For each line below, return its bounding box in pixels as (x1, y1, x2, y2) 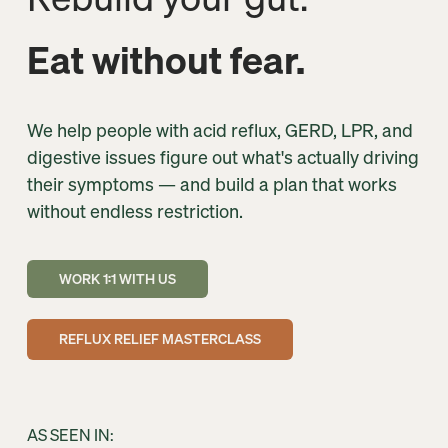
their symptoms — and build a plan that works (26, 170, 397, 200)
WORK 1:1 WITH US (58, 268, 176, 291)
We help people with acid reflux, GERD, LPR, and (26, 116, 413, 146)
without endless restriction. (26, 197, 243, 227)
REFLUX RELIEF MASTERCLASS (58, 328, 261, 351)
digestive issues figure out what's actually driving (26, 143, 419, 173)
